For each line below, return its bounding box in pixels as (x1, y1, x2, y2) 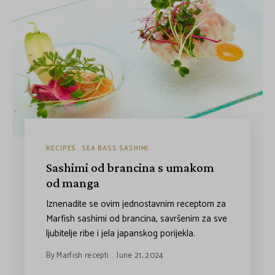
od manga (46, 175, 100, 190)
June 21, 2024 (117, 249, 164, 262)
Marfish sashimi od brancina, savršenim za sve (46, 211, 228, 227)
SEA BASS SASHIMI (82, 142, 149, 154)
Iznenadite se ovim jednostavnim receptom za (46, 196, 227, 212)
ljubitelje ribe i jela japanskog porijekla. (46, 225, 196, 241)
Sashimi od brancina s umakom (46, 160, 215, 175)
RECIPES (46, 142, 77, 154)
